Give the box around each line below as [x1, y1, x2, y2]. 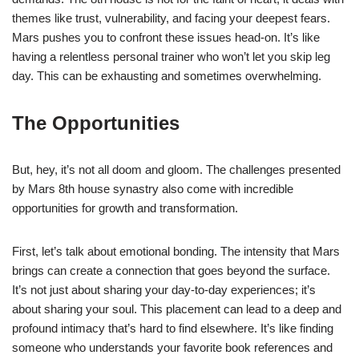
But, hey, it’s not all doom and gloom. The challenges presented [12, 162, 341, 176]
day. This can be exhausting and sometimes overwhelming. [12, 68, 321, 83]
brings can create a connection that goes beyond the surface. [12, 263, 330, 277]
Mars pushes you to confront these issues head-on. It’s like [12, 30, 320, 44]
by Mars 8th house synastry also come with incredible [12, 181, 293, 196]
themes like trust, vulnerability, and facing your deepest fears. [12, 10, 330, 25]
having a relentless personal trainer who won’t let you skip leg [12, 49, 330, 63]
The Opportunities [12, 111, 179, 134]
